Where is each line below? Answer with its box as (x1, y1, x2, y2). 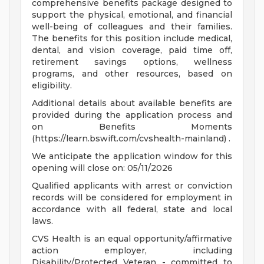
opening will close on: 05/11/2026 (32, 163, 173, 174)
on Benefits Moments (32, 121, 232, 133)
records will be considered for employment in (32, 192, 232, 203)
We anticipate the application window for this (32, 151, 232, 162)
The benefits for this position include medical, (32, 33, 232, 44)
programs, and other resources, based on (32, 68, 232, 80)
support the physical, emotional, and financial (32, 9, 232, 21)
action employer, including (32, 245, 232, 256)
